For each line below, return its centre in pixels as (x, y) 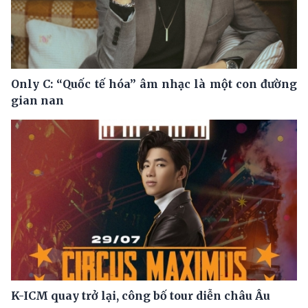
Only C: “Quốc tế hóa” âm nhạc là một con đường (154, 84)
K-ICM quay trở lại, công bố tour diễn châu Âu (141, 295)
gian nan (37, 100)
